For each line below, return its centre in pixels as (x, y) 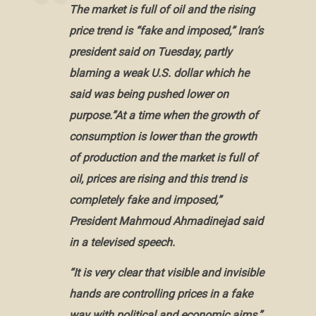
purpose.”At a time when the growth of (163, 115)
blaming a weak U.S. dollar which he (159, 73)
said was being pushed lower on (148, 94)
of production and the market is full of (163, 158)
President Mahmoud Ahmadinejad (154, 221)
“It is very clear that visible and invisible (166, 272)
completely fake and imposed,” (145, 200)
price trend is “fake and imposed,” (153, 31)
